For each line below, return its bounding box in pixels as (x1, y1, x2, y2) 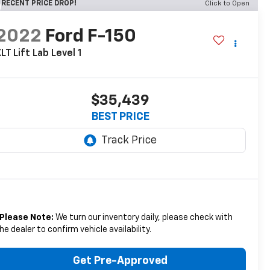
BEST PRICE (91, 111, 149, 123)
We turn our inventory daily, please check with (53, 213, 233, 222)
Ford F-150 (45, 28, 136, 46)
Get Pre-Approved (73, 256, 168, 267)
